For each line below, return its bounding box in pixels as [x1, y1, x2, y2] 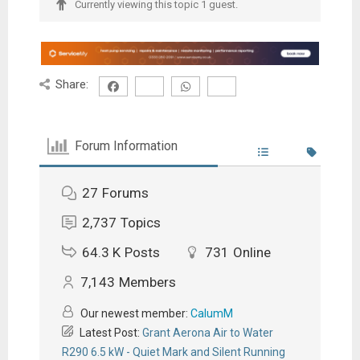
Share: [55, 76, 89, 92]
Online [232, 243, 271, 260]
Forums [101, 184, 149, 201]
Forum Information [75, 138, 178, 153]
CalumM [190, 306, 233, 320]
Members [118, 273, 176, 290]
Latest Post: [76, 325, 142, 339]
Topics [120, 214, 161, 231]
